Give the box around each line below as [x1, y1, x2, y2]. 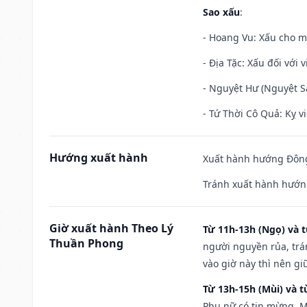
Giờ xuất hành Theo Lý [49, 220, 173, 236]
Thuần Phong [49, 235, 123, 251]
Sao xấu [203, 5, 240, 19]
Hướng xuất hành [49, 149, 148, 165]
